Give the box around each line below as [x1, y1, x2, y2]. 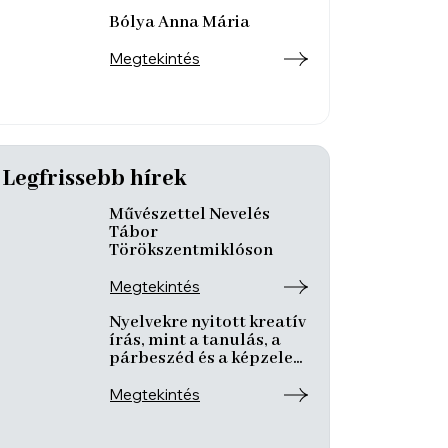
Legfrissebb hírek [3, 164, 186, 193]
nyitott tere [109, 365, 200, 387]
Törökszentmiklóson [109, 239, 273, 261]
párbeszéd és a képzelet [109, 347, 300, 369]
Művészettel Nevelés [109, 203, 270, 225]
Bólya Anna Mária [109, 11, 250, 33]
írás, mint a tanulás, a [109, 329, 281, 351]
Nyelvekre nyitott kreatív [109, 311, 306, 333]
